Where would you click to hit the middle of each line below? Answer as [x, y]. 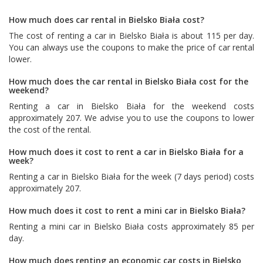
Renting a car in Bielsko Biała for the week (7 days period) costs [131, 176]
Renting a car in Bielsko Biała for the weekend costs [131, 106]
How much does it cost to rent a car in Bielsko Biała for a [126, 151]
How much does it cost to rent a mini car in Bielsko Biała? [127, 210]
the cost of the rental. [50, 129]
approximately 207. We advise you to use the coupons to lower [131, 117]
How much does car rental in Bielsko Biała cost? [107, 19]
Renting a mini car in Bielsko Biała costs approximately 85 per [131, 226]
